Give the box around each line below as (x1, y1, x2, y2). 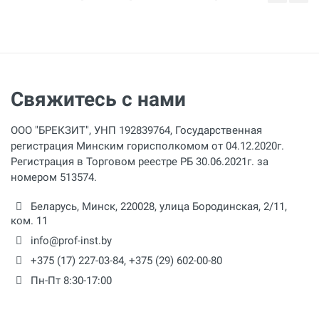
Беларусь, (28, 199, 82, 213)
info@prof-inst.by (31, 234, 112, 247)
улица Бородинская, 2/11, (159, 199, 287, 213)
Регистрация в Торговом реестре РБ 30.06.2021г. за (11, 155, 268, 168)
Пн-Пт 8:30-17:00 (28, 273, 112, 287)
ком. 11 (11, 214, 48, 227)
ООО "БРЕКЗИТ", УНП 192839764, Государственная (11, 123, 262, 137)
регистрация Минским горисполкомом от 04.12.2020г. (11, 139, 284, 152)
